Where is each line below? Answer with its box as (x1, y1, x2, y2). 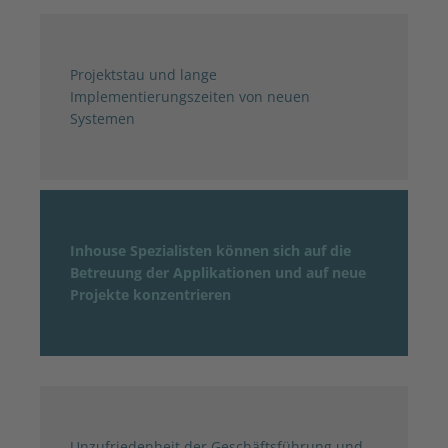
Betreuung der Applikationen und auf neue (70, 262, 366, 282)
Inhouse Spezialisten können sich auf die (70, 240, 351, 260)
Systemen (70, 108, 135, 128)
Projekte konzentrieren (70, 284, 231, 304)
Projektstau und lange (70, 64, 217, 84)
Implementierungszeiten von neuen (70, 86, 310, 106)
